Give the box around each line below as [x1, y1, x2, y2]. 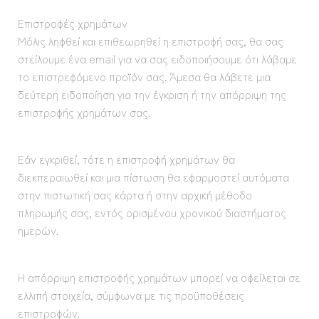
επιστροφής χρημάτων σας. [17, 103, 150, 120]
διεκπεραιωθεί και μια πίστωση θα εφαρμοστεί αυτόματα [17, 168, 289, 185]
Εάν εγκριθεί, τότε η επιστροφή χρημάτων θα [17, 150, 235, 167]
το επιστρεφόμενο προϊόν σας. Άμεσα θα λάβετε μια [17, 68, 271, 85]
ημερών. [17, 221, 58, 239]
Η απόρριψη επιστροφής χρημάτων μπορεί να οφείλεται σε [17, 268, 300, 286]
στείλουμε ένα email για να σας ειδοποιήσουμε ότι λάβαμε [17, 50, 297, 67]
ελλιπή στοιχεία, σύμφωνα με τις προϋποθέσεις [17, 286, 244, 303]
